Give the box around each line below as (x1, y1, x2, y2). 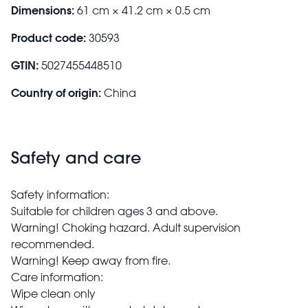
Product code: (11, 30, 86, 45)
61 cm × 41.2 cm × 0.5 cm (77, 3, 210, 17)
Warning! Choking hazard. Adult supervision (11, 220, 241, 234)
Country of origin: (11, 85, 101, 100)
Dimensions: (11, 2, 74, 17)
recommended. (11, 236, 94, 251)
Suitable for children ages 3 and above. (11, 203, 218, 218)
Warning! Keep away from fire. (11, 253, 170, 267)
